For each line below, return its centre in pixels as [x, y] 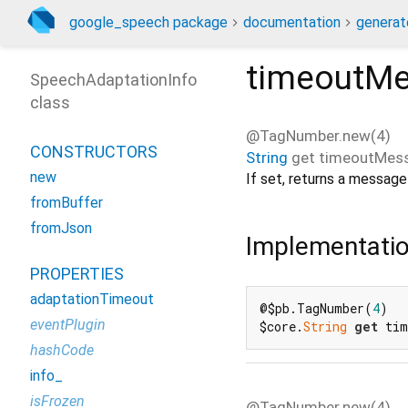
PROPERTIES [77, 274]
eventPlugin [68, 325]
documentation [292, 22]
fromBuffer [66, 203]
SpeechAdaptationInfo [113, 80]
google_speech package [148, 22]
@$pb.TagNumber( [316, 309]
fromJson [61, 228]
